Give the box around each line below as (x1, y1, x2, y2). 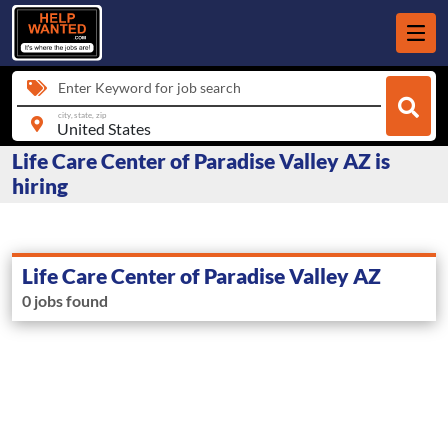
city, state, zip (57, 109, 107, 120)
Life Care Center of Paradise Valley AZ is (12, 148, 390, 174)
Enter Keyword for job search (58, 79, 241, 96)
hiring (12, 173, 68, 199)
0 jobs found (22, 291, 108, 311)
